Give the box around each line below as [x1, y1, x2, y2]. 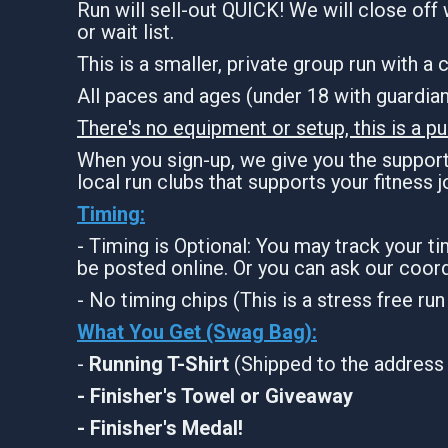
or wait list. [77, 19, 174, 44]
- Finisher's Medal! [77, 415, 248, 440]
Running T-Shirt [84, 351, 229, 376]
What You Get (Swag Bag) [77, 319, 312, 344]
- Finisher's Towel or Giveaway [77, 383, 353, 408]
